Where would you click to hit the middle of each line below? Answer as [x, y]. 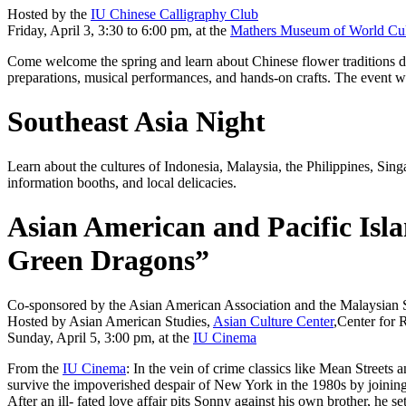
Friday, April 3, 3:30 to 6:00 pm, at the [119, 30]
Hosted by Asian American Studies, [110, 321]
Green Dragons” [108, 261]
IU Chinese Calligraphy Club [174, 14]
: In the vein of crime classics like [222, 368]
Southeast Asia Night [136, 122]
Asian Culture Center [273, 321]
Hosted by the [49, 14]
